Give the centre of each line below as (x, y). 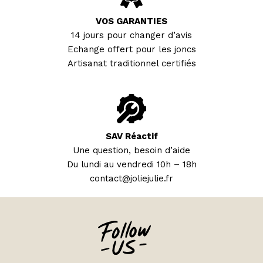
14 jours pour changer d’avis (131, 35)
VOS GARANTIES (131, 21)
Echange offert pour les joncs (131, 49)
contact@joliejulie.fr (131, 178)
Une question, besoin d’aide (131, 150)
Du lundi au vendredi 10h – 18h (131, 164)
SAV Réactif (131, 136)
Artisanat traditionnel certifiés (131, 63)
